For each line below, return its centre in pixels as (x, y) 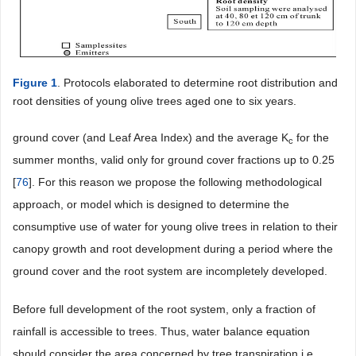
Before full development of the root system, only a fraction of (164, 309)
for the (311, 137)
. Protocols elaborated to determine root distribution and (197, 83)
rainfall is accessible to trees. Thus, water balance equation (161, 331)
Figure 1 (35, 83)
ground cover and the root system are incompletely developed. (170, 271)
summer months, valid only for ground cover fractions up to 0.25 (174, 160)
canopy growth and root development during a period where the (173, 249)
